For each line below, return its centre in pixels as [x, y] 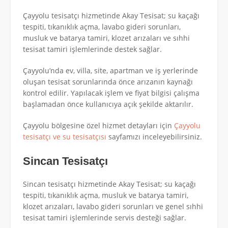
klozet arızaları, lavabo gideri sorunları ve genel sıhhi [113, 206]
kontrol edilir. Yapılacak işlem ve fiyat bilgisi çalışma [111, 93]
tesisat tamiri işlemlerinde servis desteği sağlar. [105, 217]
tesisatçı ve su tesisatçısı [65, 137]
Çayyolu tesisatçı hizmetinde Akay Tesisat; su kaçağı [111, 16]
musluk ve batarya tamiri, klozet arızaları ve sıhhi [106, 38]
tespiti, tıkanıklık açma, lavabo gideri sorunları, [102, 27]
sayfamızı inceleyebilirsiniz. [154, 137]
